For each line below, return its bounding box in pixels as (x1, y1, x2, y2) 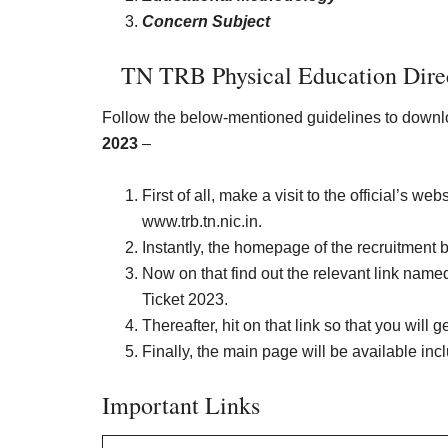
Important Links (102, 389, 260, 421)
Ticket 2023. (142, 291, 228, 308)
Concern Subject (142, 13, 270, 30)
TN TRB (120, 59, 212, 91)
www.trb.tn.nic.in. (142, 213, 262, 230)
